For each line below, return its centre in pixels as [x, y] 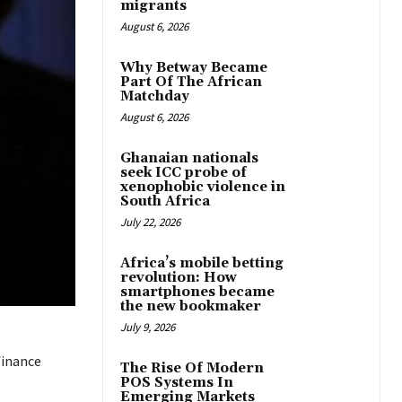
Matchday [155, 97]
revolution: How [179, 278]
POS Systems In [177, 383]
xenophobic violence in [203, 188]
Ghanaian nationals [189, 159]
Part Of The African [191, 83]
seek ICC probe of [184, 173]
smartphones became [197, 293]
